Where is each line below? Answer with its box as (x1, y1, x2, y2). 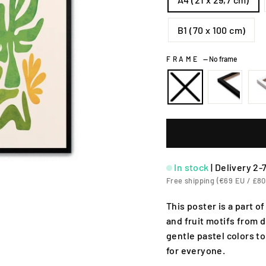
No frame (208, 55, 237, 63)
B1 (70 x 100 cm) (178, 24, 246, 36)
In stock (174, 161, 209, 173)
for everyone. (166, 244, 226, 256)
